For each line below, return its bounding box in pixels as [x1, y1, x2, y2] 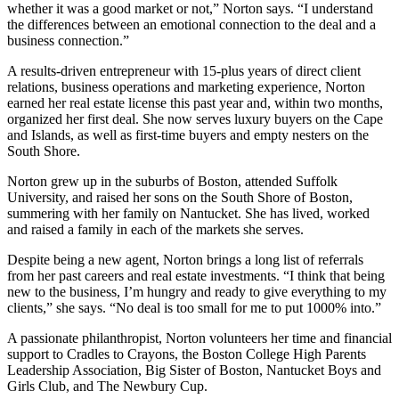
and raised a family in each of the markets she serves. [7, 221, 304, 237]
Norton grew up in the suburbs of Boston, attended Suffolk [7, 173, 338, 189]
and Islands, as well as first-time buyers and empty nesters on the [7, 126, 369, 142]
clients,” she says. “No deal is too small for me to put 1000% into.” [7, 299, 381, 315]
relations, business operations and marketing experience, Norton [7, 78, 365, 94]
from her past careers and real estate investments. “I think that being [7, 267, 385, 283]
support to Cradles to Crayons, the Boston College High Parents [7, 346, 366, 362]
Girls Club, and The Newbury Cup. [7, 378, 208, 394]
